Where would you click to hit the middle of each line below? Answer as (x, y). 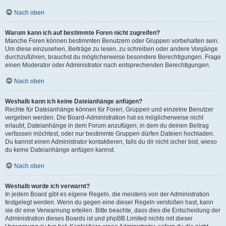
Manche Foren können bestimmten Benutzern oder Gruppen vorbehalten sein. (112, 41)
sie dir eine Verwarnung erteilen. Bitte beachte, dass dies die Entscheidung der (113, 210)
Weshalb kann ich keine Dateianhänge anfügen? (74, 101)
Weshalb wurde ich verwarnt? (47, 186)
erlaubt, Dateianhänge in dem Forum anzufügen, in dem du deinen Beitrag (107, 126)
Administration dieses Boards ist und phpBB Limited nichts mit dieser (99, 218)
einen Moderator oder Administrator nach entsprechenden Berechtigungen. (108, 65)
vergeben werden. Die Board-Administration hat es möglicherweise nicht (104, 118)
